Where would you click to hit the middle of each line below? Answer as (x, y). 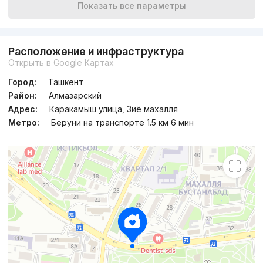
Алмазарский (75, 96)
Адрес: (23, 109)
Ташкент (65, 82)
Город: (22, 82)
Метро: (23, 123)
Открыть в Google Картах (61, 63)
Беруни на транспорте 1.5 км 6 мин (122, 123)
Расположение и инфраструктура (96, 52)
